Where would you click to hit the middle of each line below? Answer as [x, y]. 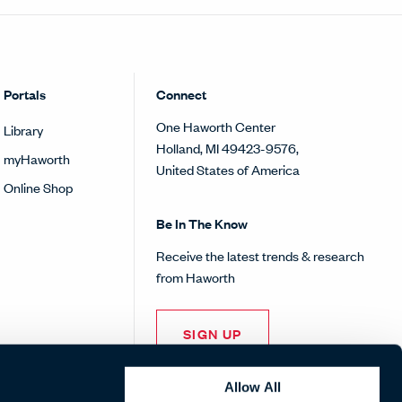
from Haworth [195, 277]
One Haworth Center [215, 127]
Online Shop [39, 188]
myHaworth [37, 159]
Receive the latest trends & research [260, 256]
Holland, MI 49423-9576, [227, 148]
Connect [181, 94]
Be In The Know [201, 223]
